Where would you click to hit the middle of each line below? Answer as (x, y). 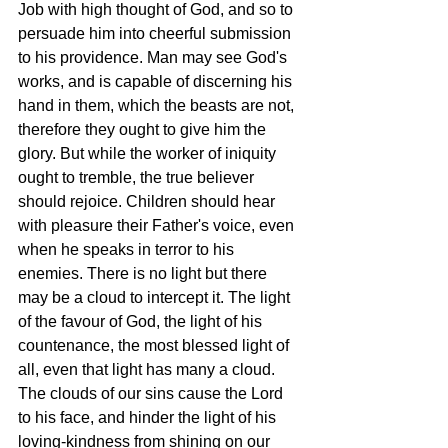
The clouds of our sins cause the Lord (152, 393)
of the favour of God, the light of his (142, 321)
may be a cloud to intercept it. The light (156, 297)
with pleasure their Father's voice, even (158, 225)
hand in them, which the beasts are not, (158, 105)
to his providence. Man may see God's (154, 57)
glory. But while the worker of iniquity (149, 153)
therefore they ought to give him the (144, 129)
